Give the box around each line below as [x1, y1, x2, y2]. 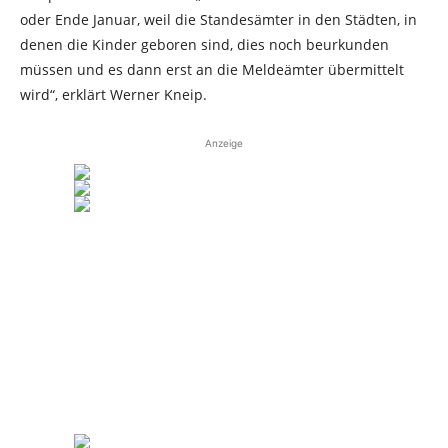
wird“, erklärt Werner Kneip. [20, 85, 207, 104]
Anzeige [205, 137, 243, 149]
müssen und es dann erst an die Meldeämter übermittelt [20, 60, 404, 79]
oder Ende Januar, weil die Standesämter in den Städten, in [20, 10, 417, 29]
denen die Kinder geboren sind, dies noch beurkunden [20, 35, 389, 54]
